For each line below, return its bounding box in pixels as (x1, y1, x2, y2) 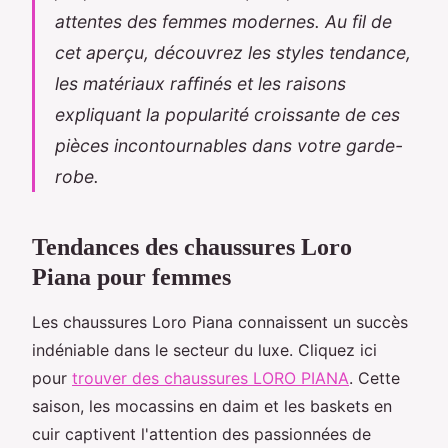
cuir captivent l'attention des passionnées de (32, 423, 371, 444)
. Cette (349, 367, 400, 388)
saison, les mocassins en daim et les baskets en (32, 395, 392, 416)
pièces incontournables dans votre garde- (55, 134, 403, 156)
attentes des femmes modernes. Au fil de (55, 10, 392, 32)
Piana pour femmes (32, 263, 231, 290)
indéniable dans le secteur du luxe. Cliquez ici (32, 339, 377, 360)
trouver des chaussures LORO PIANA (72, 367, 349, 388)
